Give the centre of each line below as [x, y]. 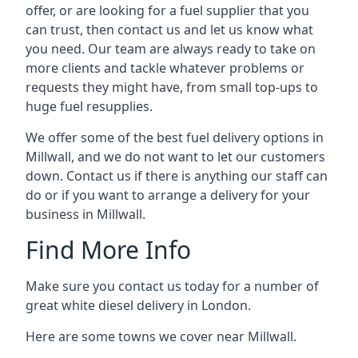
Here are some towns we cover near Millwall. [161, 336]
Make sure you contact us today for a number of [172, 286]
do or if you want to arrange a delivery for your [168, 195]
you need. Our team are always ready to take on [171, 49]
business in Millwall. [86, 214]
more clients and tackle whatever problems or [165, 68]
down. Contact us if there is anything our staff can [177, 176]
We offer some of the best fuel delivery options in [175, 137]
